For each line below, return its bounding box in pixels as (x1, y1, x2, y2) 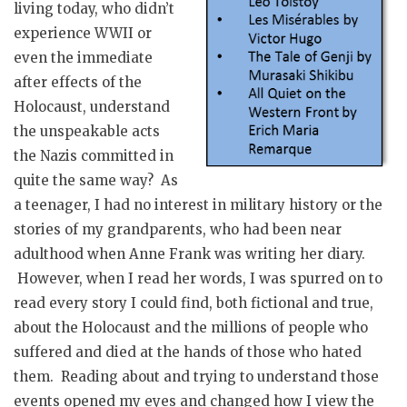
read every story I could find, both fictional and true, (14, 294, 373, 313)
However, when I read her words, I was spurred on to (14, 270, 382, 288)
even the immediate (14, 49, 153, 67)
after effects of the (14, 74, 142, 92)
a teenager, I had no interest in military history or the (14, 196, 382, 214)
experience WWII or (14, 25, 152, 43)
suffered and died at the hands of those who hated (14, 343, 362, 362)
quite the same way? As (14, 172, 178, 190)
